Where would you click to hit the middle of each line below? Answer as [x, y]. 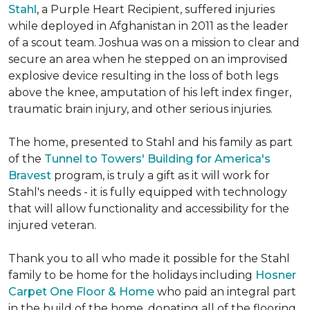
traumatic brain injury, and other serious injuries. [140, 109]
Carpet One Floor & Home [81, 292]
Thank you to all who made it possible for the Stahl [149, 258]
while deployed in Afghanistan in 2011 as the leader [148, 26]
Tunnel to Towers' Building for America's [157, 159]
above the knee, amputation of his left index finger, [150, 92]
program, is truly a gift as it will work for [161, 175]
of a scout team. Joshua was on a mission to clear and [154, 43]
